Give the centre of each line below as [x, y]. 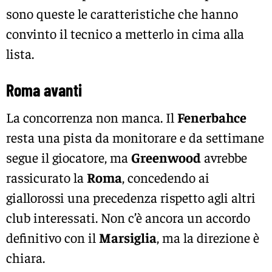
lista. [20, 54]
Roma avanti [44, 90]
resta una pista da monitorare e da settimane [135, 138]
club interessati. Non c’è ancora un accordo [128, 218]
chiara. [25, 258]
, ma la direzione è [208, 238]
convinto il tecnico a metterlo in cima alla [125, 34]
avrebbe [224, 158]
